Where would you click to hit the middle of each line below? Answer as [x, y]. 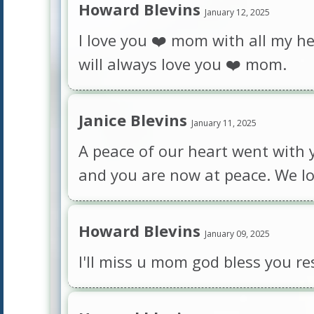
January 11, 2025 [224, 123]
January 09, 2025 [237, 234]
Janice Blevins [135, 120]
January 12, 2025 [237, 12]
